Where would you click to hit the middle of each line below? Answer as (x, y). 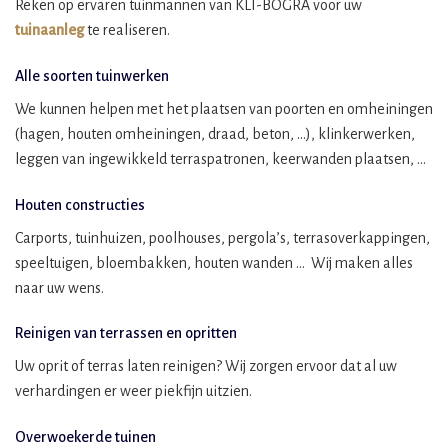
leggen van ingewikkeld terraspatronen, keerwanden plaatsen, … (220, 158)
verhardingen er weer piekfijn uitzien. (133, 391)
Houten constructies (80, 204)
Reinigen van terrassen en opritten (126, 333)
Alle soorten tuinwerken (92, 75)
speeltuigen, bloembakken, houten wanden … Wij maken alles (214, 262)
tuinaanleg (49, 29)
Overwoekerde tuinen (85, 437)
